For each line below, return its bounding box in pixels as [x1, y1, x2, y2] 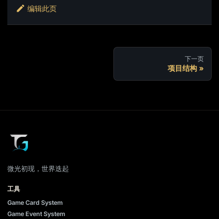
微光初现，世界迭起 [7, 165, 69, 173]
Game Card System [7, 198, 63, 206]
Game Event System [7, 210, 65, 218]
